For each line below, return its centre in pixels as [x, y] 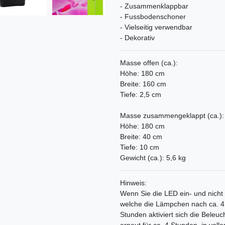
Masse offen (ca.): [149, 63]
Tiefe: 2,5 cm [141, 95]
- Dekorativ [137, 38]
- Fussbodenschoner [153, 17]
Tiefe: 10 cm [140, 147]
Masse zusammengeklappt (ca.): [172, 116]
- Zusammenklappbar [154, 6]
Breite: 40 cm [141, 137]
